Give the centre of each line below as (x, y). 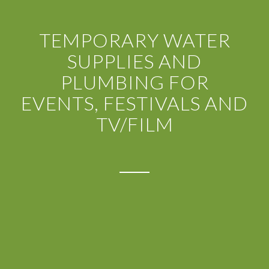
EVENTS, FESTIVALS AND (134, 103)
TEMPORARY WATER (134, 40)
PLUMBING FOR (134, 82)
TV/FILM (134, 124)
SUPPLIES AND (134, 61)
